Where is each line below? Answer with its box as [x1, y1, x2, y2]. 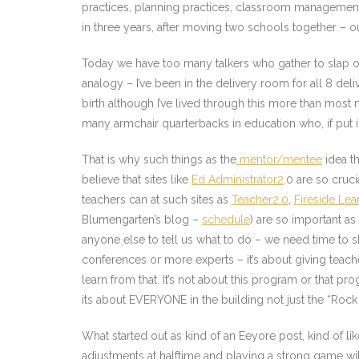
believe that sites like [82, 173, 192, 186]
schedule [202, 213, 250, 226]
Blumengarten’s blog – [82, 213, 202, 226]
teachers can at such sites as [82, 193, 232, 206]
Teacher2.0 [232, 193, 288, 206]
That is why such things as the [82, 153, 236, 166]
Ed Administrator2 [192, 173, 284, 186]
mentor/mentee [236, 153, 322, 166]
